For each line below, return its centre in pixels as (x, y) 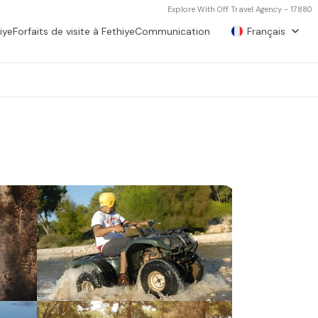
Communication (172, 31)
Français (266, 31)
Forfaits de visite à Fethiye (74, 31)
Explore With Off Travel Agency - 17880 (240, 9)
